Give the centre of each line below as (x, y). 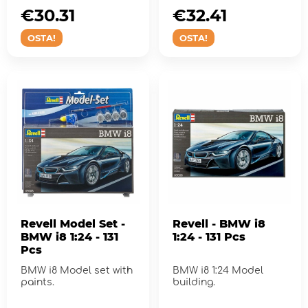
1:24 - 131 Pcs (209, 236)
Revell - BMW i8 (219, 223)
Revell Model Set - (73, 223)
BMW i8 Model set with (77, 270)
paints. (37, 282)
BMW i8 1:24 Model (218, 270)
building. (194, 282)
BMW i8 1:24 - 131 (69, 236)
